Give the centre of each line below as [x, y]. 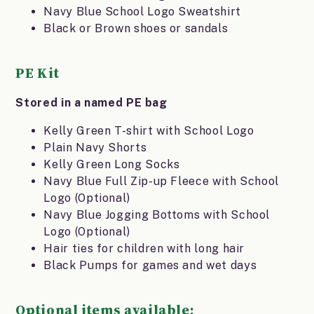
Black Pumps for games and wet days [150, 266]
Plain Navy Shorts [95, 148]
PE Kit [39, 73]
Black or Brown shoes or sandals [136, 29]
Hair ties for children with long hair [144, 249]
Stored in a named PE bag [91, 103]
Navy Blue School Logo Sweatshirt [142, 12]
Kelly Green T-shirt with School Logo [149, 131]
